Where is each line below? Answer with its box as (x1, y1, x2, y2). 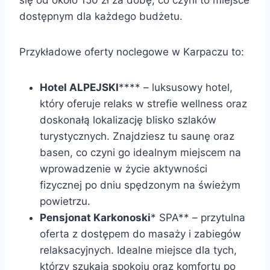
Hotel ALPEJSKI (40, 81, 119, 93)
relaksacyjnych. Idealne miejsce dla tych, (40, 243, 237, 256)
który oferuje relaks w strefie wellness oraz (40, 97, 247, 110)
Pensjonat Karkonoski (40, 211, 151, 224)
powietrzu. (40, 195, 90, 207)
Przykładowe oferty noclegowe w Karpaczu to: (19, 45, 244, 58)
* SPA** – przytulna (151, 211, 245, 224)
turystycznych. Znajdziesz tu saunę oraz (40, 130, 234, 142)
